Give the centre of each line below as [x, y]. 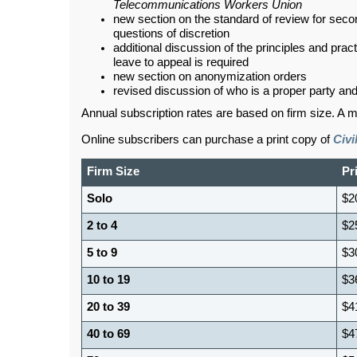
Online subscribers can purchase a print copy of [207, 139]
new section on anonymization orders [210, 76]
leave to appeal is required [181, 62]
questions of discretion [171, 33]
